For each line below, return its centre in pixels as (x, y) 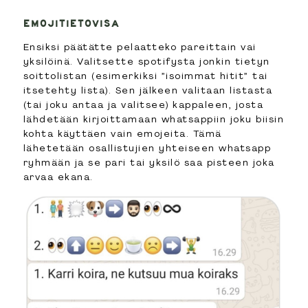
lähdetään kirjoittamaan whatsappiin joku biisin (154, 119)
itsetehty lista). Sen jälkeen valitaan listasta (148, 90)
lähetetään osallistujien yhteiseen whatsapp (147, 147)
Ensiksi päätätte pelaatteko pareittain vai (140, 46)
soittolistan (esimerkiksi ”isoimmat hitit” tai (145, 75)
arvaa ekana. (58, 176)
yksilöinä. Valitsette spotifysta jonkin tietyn (146, 61)
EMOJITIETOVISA (71, 23)
